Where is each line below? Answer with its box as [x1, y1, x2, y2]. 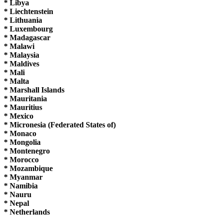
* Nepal [4, 199, 29, 207]
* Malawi [4, 42, 34, 50]
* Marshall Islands [4, 85, 64, 94]
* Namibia [4, 181, 38, 190]
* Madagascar [4, 33, 50, 42]
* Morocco [4, 155, 39, 164]
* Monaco [4, 129, 36, 138]
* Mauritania [4, 94, 47, 103]
